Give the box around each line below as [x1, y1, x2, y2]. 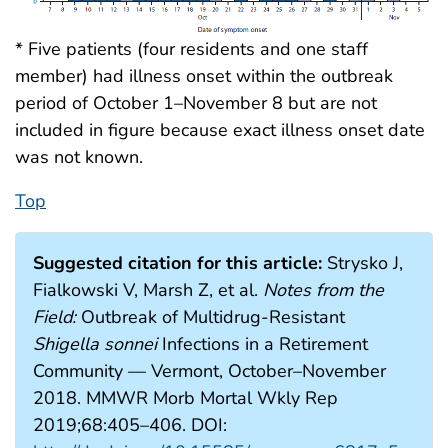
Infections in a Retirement [157, 332, 368, 357]
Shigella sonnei [33, 332, 157, 357]
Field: [33, 305, 76, 330]
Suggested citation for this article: [33, 251, 322, 276]
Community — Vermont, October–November [33, 359, 386, 384]
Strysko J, [322, 251, 403, 276]
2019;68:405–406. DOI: [33, 413, 227, 438]
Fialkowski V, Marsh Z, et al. [33, 278, 263, 303]
